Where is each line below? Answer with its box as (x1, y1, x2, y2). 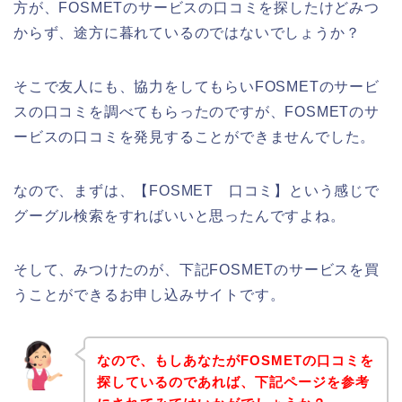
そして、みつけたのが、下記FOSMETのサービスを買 (13, 262, 380, 278)
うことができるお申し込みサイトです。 (13, 287, 285, 303)
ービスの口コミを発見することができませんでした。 (13, 129, 376, 145)
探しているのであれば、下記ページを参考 (96, 373, 370, 389)
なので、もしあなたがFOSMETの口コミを (96, 352, 374, 368)
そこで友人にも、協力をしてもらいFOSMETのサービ (13, 79, 380, 95)
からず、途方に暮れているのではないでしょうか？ (13, 25, 361, 41)
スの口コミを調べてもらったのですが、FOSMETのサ (13, 104, 380, 120)
